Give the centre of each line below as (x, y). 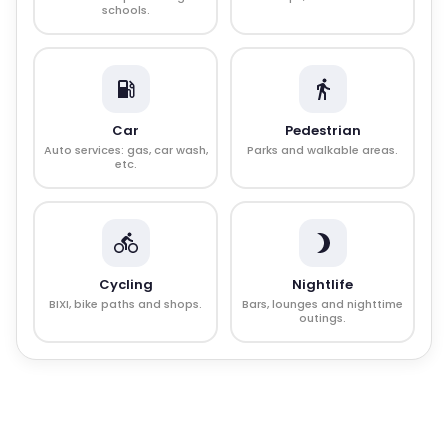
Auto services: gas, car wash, (125, 150)
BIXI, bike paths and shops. (125, 304)
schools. (125, 10)
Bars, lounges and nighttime (322, 304)
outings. (322, 318)
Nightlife (322, 284)
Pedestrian (322, 130)
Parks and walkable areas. (322, 150)
